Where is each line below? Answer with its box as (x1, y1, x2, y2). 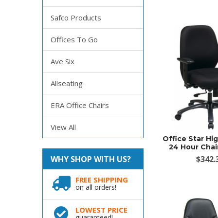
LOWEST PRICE (75, 205, 127, 215)
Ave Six (50, 56, 74, 67)
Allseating (50, 78, 83, 89)
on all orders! (75, 182, 116, 192)
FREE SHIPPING (75, 175, 128, 185)
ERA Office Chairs (50, 100, 109, 110)
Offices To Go (50, 35, 98, 45)
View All (50, 122, 76, 132)
